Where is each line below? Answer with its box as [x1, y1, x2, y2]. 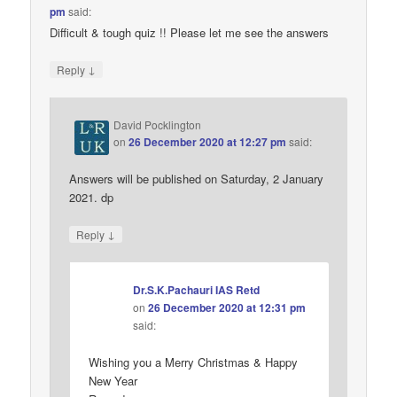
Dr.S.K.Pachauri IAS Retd [133, 282, 261, 299]
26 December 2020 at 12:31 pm [148, 300, 307, 316]
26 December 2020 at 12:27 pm [128, 133, 287, 150]
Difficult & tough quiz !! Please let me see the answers [50, 23, 330, 41]
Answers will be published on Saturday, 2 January [69, 170, 324, 187]
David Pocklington [113, 116, 202, 132]
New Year [89, 371, 138, 389]
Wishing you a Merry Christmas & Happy [89, 353, 299, 370]
